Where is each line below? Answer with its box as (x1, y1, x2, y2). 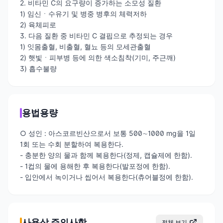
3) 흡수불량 (20, 64, 57, 73)
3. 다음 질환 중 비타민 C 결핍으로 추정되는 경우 (20, 31, 173, 40)
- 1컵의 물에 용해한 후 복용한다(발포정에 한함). (20, 161, 170, 170)
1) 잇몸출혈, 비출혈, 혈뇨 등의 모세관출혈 (20, 42, 151, 51)
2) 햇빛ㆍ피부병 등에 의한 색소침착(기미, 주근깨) (20, 53, 176, 62)
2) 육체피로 (20, 20, 56, 29)
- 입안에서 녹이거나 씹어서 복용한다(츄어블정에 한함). (20, 172, 193, 181)
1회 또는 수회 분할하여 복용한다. (20, 139, 123, 148)
